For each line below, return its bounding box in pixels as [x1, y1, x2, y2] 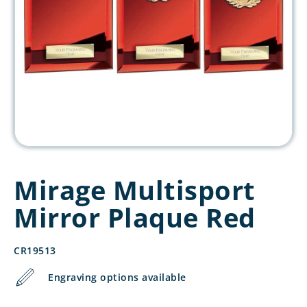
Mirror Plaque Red [14, 199, 256, 235]
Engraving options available [48, 271, 186, 284]
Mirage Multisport [14, 172, 256, 208]
